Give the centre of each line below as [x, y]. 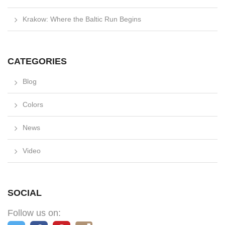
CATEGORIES [37, 61]
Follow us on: [34, 213]
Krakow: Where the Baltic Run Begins [82, 19]
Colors [33, 104]
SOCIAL [25, 193]
